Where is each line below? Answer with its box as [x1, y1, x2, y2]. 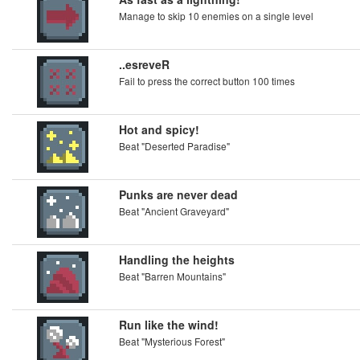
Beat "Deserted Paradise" [119, 139, 230, 153]
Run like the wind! [119, 317, 219, 333]
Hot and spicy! [119, 121, 199, 137]
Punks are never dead [119, 186, 238, 202]
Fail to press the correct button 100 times [119, 74, 295, 88]
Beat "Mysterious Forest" [119, 334, 225, 348]
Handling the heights [119, 252, 235, 268]
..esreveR [119, 56, 170, 72]
